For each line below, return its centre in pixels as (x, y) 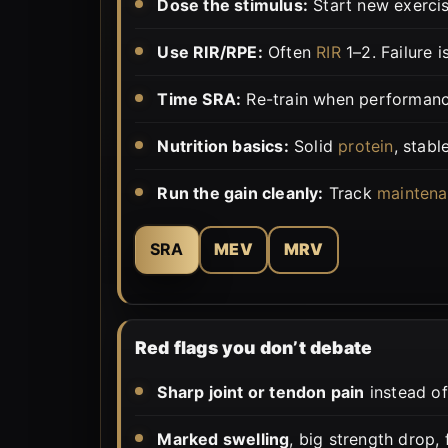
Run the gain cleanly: (240, 192)
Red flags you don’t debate (254, 347)
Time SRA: (199, 98)
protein (366, 145)
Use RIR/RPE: (210, 51)
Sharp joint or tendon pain (261, 391)
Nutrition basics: (223, 145)
